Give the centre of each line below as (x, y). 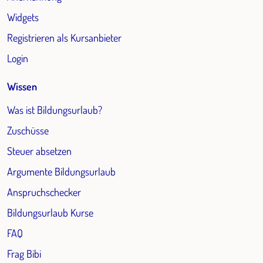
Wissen (22, 87)
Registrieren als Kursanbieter (64, 38)
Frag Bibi (24, 254)
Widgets (23, 17)
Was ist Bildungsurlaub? (55, 110)
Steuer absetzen (39, 151)
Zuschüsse (28, 131)
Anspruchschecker (44, 192)
